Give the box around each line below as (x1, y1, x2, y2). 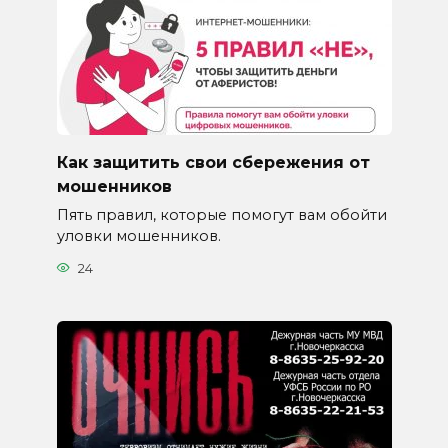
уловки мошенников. (56, 227, 221, 246)
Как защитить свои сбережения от (56, 152, 370, 172)
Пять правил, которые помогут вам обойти (56, 206, 387, 225)
